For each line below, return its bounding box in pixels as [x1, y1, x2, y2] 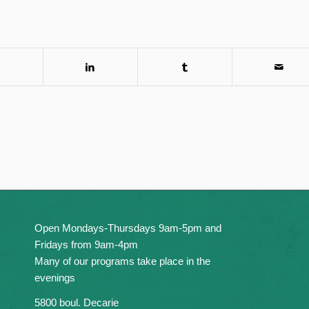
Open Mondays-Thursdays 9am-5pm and [34, 221, 221, 234]
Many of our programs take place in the [34, 255, 210, 267]
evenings [34, 271, 75, 283]
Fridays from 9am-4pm [34, 238, 138, 250]
